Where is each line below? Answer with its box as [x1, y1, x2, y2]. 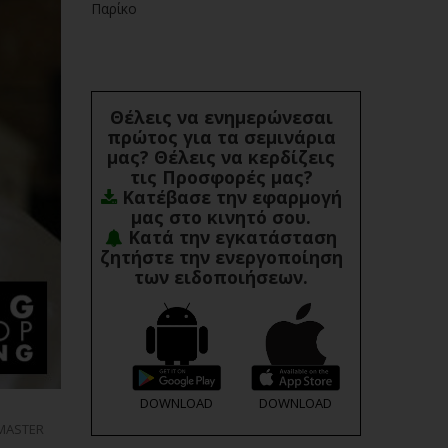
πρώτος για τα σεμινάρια [106, 125, 336, 149]
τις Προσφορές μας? [129, 165, 313, 189]
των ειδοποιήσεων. [134, 265, 308, 289]
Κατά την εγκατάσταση [123, 225, 337, 249]
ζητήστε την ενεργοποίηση [99, 245, 343, 269]
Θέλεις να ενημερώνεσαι [109, 105, 333, 129]
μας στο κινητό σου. [131, 205, 311, 229]
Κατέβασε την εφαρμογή [116, 185, 342, 209]
